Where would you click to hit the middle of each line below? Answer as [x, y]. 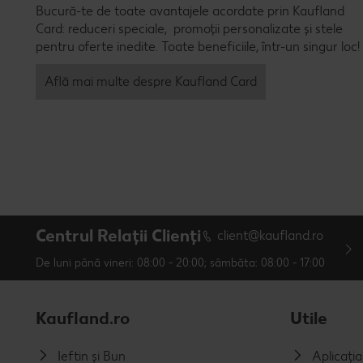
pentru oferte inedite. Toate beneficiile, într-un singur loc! [198, 47]
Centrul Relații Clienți [118, 236]
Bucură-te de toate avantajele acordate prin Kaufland [190, 11]
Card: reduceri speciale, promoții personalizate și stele [189, 29]
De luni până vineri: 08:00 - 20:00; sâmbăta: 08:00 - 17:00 [180, 263]
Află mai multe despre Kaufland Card [151, 82]
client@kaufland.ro [270, 235]
